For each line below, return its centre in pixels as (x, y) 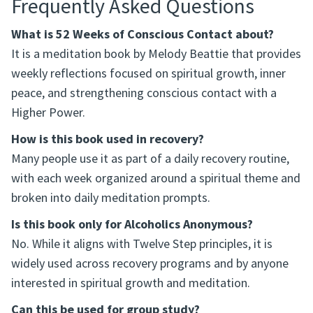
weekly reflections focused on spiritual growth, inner (148, 76)
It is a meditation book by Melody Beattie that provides (156, 57)
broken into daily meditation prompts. (111, 201)
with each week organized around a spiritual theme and (156, 181)
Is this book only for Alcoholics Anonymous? (132, 227)
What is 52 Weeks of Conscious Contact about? (143, 37)
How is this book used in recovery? (108, 142)
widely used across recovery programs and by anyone (150, 266)
